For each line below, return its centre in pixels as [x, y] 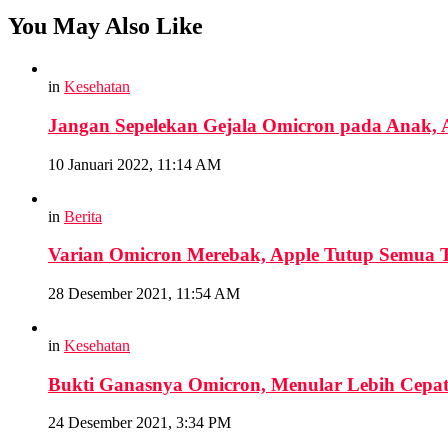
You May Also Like [105, 26]
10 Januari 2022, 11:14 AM [134, 164]
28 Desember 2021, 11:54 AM [144, 293]
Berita [83, 216]
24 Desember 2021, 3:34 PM [139, 423]
